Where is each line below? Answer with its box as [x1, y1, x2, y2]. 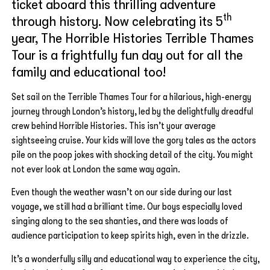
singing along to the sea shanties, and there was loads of [11, 216, 228, 227]
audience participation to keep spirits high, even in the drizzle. [11, 230, 249, 242]
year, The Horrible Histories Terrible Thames [11, 29, 254, 46]
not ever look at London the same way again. [11, 163, 180, 175]
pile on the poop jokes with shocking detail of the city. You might [11, 149, 253, 160]
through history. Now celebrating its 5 [11, 12, 223, 30]
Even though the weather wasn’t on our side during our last [11, 187, 232, 198]
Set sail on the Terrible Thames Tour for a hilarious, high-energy [11, 91, 251, 102]
